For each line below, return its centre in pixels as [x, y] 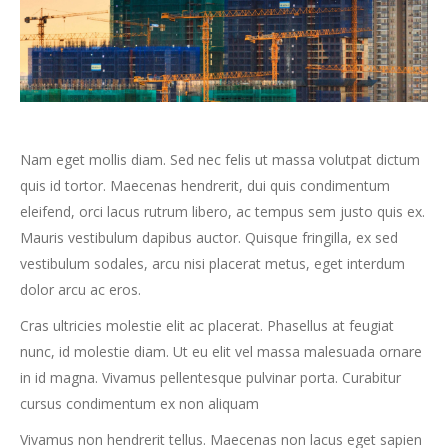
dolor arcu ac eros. [80, 289]
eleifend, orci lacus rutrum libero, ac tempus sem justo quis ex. [222, 211]
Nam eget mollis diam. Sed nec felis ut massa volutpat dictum [220, 159]
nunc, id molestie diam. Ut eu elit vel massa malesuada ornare [221, 351]
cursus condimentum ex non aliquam [139, 403]
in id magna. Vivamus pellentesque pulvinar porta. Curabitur [210, 377]
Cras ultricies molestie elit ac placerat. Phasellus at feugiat [207, 325]
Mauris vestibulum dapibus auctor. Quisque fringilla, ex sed [209, 237]
